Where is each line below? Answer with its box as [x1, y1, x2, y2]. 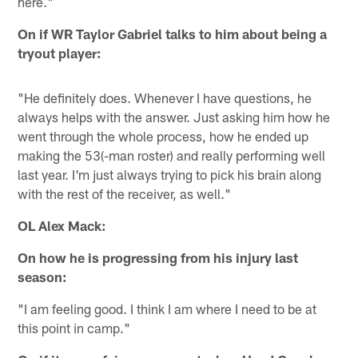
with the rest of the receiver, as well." [18, 185, 232, 202]
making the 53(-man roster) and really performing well [18, 147, 326, 164]
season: [18, 268, 68, 285]
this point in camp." [18, 320, 131, 336]
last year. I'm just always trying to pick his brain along [18, 166, 322, 183]
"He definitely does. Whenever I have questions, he [18, 89, 312, 106]
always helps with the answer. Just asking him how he [18, 109, 331, 125]
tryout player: [18, 45, 102, 62]
